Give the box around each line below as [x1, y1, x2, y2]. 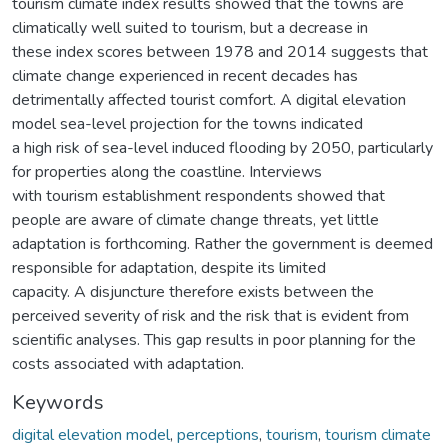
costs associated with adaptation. [12, 352, 244, 375]
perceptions [177, 423, 259, 446]
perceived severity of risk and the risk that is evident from [12, 304, 409, 327]
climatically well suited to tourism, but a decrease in [12, 16, 368, 39]
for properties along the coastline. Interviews [12, 160, 322, 183]
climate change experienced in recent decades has [12, 64, 358, 87]
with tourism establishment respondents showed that [12, 184, 385, 207]
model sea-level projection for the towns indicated [12, 112, 363, 135]
